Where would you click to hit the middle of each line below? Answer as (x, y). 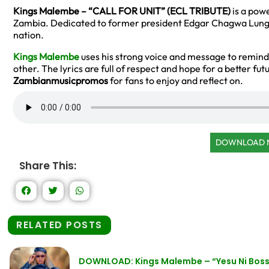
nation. (29, 35)
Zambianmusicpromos (61, 81)
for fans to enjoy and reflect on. (176, 81)
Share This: (48, 166)
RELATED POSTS (59, 225)
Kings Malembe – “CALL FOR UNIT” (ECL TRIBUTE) (122, 11)
